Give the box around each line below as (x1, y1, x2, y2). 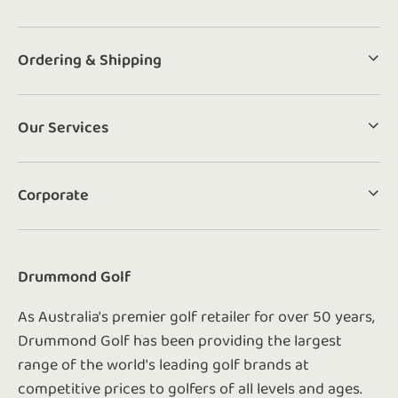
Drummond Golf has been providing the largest (18, 332, 342, 350)
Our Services (18, 119, 108, 137)
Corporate (18, 187, 89, 204)
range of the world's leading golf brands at (18, 356, 309, 374)
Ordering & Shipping (18, 52, 162, 69)
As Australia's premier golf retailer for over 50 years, (18, 308, 375, 326)
